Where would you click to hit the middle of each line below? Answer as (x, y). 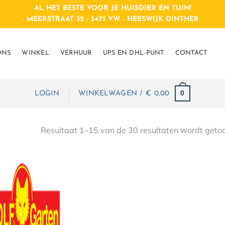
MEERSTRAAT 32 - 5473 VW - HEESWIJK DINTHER (113, 19)
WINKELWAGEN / (112, 93)
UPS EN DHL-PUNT (133, 53)
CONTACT (191, 53)
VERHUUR (76, 53)
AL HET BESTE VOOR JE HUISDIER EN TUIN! (113, 8)
